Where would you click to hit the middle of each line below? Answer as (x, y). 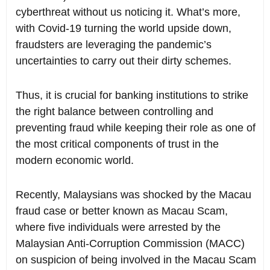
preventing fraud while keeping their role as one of (136, 128)
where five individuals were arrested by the (118, 228)
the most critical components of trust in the (117, 144)
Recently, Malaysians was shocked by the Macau (133, 195)
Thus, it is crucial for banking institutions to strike (132, 96)
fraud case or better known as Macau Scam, (122, 211)
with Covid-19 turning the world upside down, (124, 29)
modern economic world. (75, 161)
